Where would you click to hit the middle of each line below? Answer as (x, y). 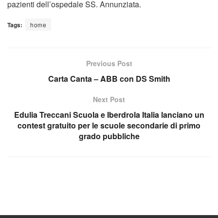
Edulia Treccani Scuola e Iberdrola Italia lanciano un (109, 114)
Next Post (109, 99)
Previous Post (109, 63)
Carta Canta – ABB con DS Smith (109, 78)
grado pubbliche (109, 136)
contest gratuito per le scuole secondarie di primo (109, 125)
